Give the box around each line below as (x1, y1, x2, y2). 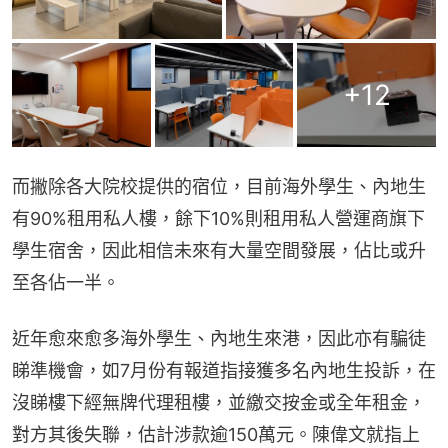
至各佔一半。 (12, 272, 120, 294)
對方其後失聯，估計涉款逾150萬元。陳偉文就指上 (12, 424, 420, 446)
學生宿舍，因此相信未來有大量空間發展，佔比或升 (12, 240, 426, 262)
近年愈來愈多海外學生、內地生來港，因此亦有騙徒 (12, 328, 426, 350)
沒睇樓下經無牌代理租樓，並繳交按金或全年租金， (12, 392, 426, 414)
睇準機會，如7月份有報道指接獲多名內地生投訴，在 (12, 360, 436, 382)
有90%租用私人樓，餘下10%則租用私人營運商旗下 (12, 208, 425, 230)
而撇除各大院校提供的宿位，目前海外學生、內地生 (12, 176, 426, 198)
